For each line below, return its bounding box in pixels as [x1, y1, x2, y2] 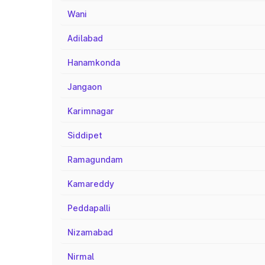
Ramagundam [67, 154, 123, 164]
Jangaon [67, 82, 102, 92]
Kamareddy [67, 179, 114, 189]
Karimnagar [67, 106, 114, 116]
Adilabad [67, 33, 103, 43]
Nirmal [67, 251, 94, 261]
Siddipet [67, 130, 102, 140]
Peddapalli [67, 203, 111, 213]
